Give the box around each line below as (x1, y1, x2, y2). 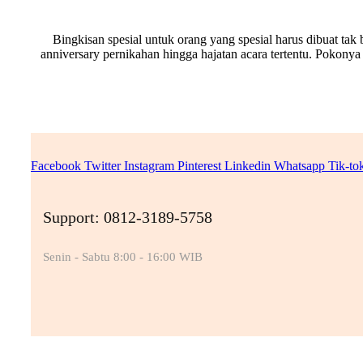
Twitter (84, 159, 121, 173)
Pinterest (177, 159, 221, 173)
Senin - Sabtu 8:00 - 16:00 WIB (43, 250, 203, 264)
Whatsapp (274, 159, 325, 173)
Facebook (31, 159, 81, 173)
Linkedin (224, 159, 271, 173)
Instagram (124, 159, 174, 173)
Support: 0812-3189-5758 (43, 208, 212, 227)
